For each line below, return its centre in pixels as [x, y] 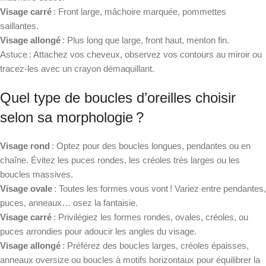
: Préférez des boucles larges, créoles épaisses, [155, 245]
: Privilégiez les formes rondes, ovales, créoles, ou [150, 217]
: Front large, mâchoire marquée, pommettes [139, 11]
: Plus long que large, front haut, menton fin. [145, 40]
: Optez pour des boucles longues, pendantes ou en [150, 145]
